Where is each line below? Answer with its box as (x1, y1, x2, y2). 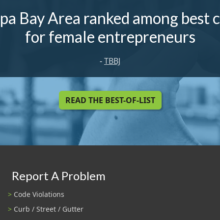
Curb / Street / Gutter (14, 204, 83, 214)
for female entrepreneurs (25, 27, 195, 46)
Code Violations (14, 189, 64, 199)
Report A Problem (12, 168, 106, 183)
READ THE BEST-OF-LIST (65, 95, 155, 106)
